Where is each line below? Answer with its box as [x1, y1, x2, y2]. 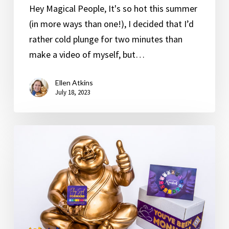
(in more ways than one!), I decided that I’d [29, 17, 194, 30]
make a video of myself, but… [29, 48, 145, 60]
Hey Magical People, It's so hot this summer [29, 2, 197, 14]
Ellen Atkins [55, 78, 93, 87]
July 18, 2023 [55, 88, 90, 97]
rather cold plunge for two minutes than [29, 33, 182, 45]
